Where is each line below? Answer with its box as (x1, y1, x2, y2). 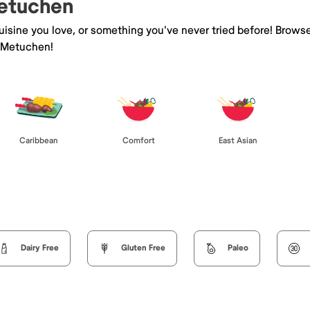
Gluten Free (121, 242, 165, 253)
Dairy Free (21, 242, 59, 253)
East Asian (219, 135, 257, 146)
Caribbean (19, 135, 58, 146)
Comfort (122, 135, 155, 146)
